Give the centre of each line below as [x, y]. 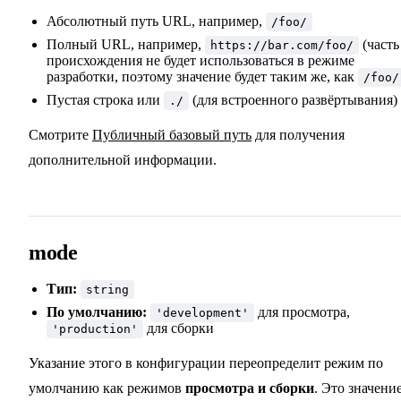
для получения [298, 135]
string [107, 290]
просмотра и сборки [250, 388]
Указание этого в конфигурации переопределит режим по [206, 363]
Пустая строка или [105, 100]
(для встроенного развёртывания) [293, 100]
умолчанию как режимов [107, 388]
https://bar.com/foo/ [282, 46]
